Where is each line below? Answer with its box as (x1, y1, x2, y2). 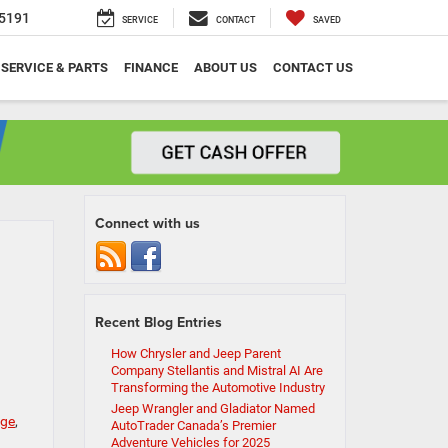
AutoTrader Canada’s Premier (110, 418, 276, 434)
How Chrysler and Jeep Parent (110, 346, 281, 362)
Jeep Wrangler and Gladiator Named (110, 401, 315, 417)
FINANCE (124, 60, 178, 76)
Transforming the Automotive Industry (110, 380, 325, 396)
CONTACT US (273, 60, 353, 76)
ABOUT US (194, 60, 257, 76)
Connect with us (94, 213, 200, 234)
